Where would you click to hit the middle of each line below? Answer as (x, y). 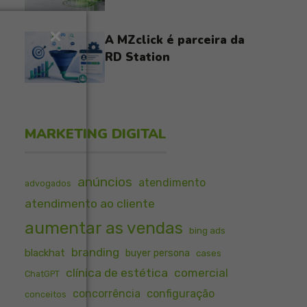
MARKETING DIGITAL (96, 134)
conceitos (46, 294)
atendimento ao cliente (90, 204)
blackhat (45, 253)
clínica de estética (117, 273)
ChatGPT (42, 274)
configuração (181, 294)
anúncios (105, 182)
